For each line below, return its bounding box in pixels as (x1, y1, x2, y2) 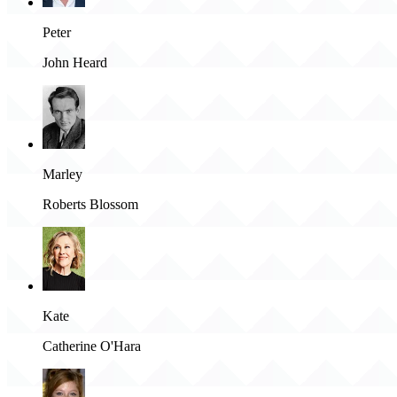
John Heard (43, 55, 107, 71)
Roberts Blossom (43, 197, 138, 213)
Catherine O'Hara (43, 339, 141, 354)
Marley (43, 167, 82, 183)
